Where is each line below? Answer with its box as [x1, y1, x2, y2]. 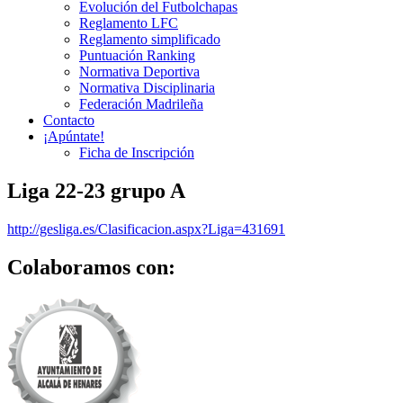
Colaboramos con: [7, 255, 175, 279]
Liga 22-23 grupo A [7, 178, 185, 202]
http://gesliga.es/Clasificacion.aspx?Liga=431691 [7, 220, 285, 237]
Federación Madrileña [79, 96, 203, 112]
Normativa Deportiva [79, 64, 200, 79]
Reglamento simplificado [79, 31, 220, 47]
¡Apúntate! [43, 129, 104, 144]
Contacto [43, 112, 94, 128]
